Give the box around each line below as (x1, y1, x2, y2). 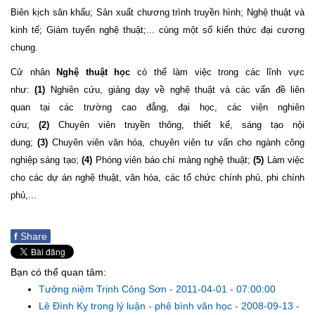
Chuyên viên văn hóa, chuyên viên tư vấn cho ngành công (48, 137, 305, 148)
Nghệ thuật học (56, 67, 131, 77)
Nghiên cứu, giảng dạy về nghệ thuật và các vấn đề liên (50, 84, 305, 95)
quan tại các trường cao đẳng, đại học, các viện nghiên (11, 102, 304, 112)
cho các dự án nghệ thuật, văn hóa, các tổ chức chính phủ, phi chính (11, 172, 304, 183)
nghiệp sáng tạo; (11, 155, 82, 165)
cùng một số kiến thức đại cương (159, 25, 304, 35)
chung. (11, 42, 38, 53)
